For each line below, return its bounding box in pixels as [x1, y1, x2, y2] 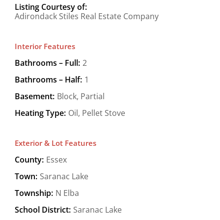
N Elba [55, 187, 79, 198]
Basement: [15, 90, 55, 102]
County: [15, 154, 44, 165]
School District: [15, 204, 71, 215]
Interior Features [15, 41, 75, 51]
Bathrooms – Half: [15, 74, 82, 85]
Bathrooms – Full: [15, 57, 80, 68]
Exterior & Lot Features [15, 137, 96, 148]
